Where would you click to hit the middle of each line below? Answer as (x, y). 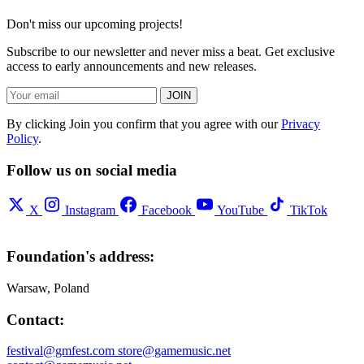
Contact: (35, 319)
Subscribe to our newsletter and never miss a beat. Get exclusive (171, 51)
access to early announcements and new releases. (132, 66)
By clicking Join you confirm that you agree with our (144, 123)
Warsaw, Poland (48, 288)
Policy (22, 138)
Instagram (90, 210)
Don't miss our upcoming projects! (95, 24)
